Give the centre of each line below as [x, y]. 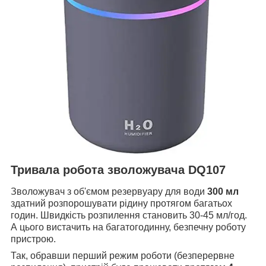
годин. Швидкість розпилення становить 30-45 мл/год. [129, 215]
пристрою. [33, 239]
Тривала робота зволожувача [99, 170]
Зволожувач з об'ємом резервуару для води [109, 191]
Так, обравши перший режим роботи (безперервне [123, 255]
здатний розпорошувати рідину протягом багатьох [121, 203]
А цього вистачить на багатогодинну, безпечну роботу [128, 227]
